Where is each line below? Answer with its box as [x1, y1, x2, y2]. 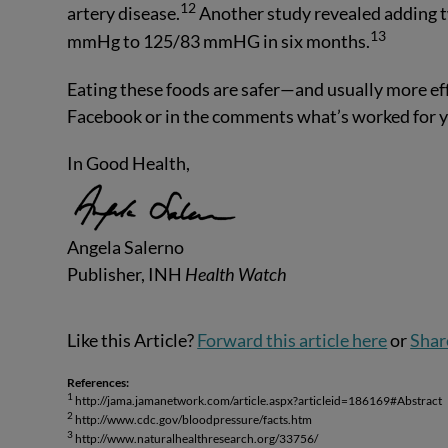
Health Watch [185, 262, 288, 285]
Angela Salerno [67, 235, 185, 258]
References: [67, 374, 130, 390]
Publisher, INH [67, 262, 186, 285]
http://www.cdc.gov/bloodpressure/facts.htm [73, 411, 313, 427]
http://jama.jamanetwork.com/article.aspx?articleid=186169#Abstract [73, 392, 443, 408]
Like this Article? [67, 329, 198, 352]
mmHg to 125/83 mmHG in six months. [67, 29, 371, 52]
